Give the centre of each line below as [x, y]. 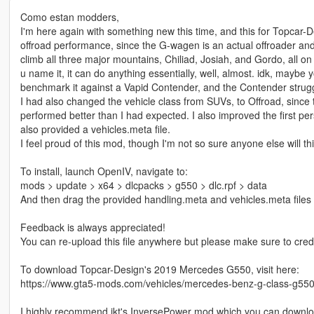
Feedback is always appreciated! [93, 227]
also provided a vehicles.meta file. [95, 129]
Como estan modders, [69, 17]
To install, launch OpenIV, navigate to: [104, 171]
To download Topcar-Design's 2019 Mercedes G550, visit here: [159, 269]
